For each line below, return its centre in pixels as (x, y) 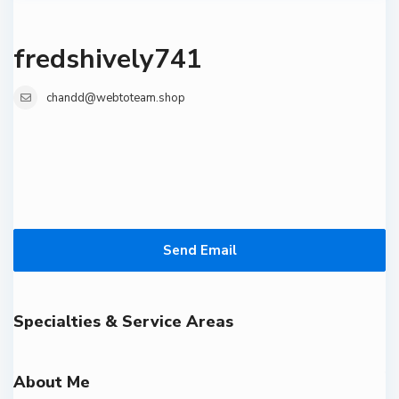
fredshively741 (108, 59)
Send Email (199, 250)
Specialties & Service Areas (123, 322)
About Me (52, 382)
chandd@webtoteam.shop (116, 98)
